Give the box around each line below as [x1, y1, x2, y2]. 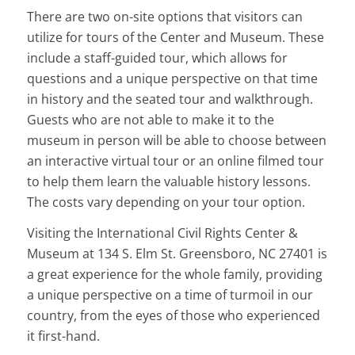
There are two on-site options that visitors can [26, 7, 303, 25]
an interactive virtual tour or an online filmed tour [26, 151, 324, 170]
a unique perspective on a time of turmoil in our [26, 286, 313, 304]
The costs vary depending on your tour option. [26, 193, 305, 211]
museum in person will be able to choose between [26, 131, 326, 149]
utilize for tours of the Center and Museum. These [26, 28, 324, 46]
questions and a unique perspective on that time [26, 69, 318, 87]
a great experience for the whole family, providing [26, 265, 323, 284]
